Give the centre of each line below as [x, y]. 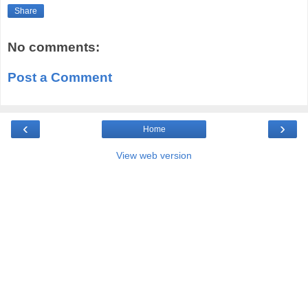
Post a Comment [60, 77]
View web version [154, 156]
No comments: [54, 47]
